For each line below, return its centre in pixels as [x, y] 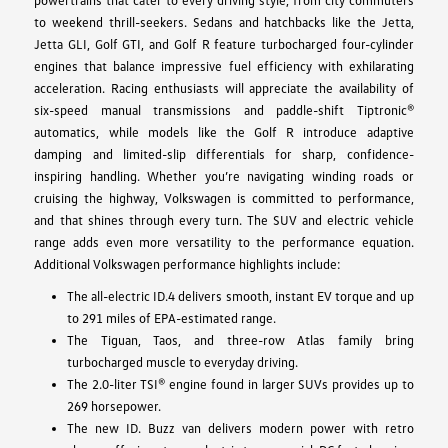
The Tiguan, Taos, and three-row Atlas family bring [240, 339]
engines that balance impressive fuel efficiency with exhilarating [224, 65]
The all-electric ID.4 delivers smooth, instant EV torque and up [240, 295]
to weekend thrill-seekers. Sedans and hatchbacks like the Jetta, [224, 21]
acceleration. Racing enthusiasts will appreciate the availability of [224, 87]
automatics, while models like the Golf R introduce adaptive [224, 131]
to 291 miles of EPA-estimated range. [171, 317]
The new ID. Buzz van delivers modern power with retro [240, 427]
